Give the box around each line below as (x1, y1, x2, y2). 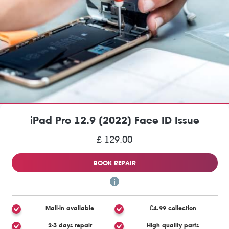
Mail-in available (45, 204, 95, 212)
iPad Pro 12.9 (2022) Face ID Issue (30, 114, 199, 126)
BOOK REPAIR (93, 158, 136, 167)
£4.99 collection (149, 204, 196, 212)
